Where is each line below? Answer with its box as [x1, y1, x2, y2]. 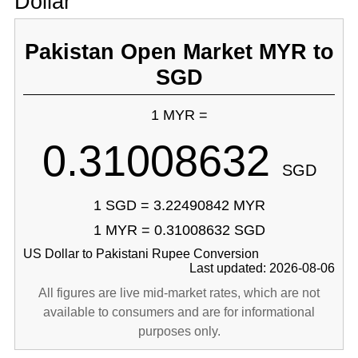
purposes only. [137, 324, 221, 338]
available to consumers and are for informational [43, 305, 315, 319]
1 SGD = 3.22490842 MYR [93, 197, 265, 213]
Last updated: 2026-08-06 [189, 261, 336, 275]
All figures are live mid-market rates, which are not [38, 286, 320, 300]
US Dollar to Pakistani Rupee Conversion [22, 247, 259, 261]
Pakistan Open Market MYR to [24, 39, 334, 64]
